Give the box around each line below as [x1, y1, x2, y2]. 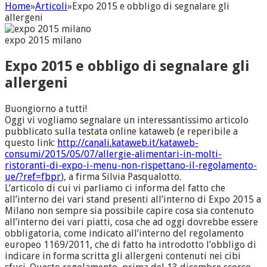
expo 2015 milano [5, 34, 82, 46]
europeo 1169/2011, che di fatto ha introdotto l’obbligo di [5, 238, 256, 250]
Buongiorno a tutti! [5, 103, 87, 114]
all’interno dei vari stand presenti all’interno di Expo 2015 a [5, 193, 261, 205]
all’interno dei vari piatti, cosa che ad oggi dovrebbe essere [5, 216, 258, 228]
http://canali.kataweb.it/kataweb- [57, 136, 198, 148]
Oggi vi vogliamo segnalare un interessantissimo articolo [5, 114, 249, 126]
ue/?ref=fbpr [5, 170, 61, 182]
